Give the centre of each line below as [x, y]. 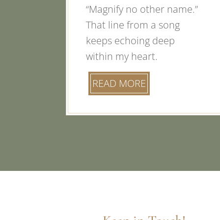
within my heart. [122, 56]
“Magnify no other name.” [142, 9]
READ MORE [119, 83]
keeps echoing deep [131, 40]
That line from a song [133, 25]
